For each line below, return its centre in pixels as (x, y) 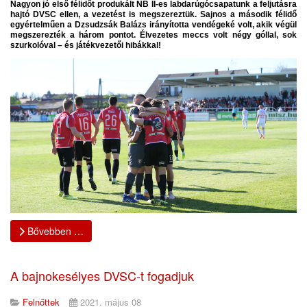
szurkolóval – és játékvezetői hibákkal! (86, 46)
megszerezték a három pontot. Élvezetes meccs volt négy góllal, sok (153, 35)
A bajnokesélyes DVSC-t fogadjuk (102, 276)
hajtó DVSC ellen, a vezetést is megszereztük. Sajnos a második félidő (153, 15)
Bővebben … (54, 231)
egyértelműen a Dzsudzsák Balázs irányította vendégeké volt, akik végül (153, 25)
